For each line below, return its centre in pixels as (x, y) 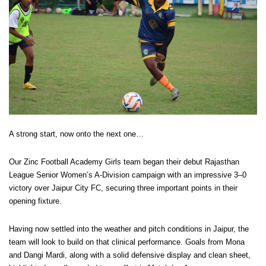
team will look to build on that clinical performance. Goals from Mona (127, 242)
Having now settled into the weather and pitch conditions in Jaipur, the (129, 229)
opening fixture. (35, 201)
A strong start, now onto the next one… (76, 134)
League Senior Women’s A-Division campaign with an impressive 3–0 (128, 175)
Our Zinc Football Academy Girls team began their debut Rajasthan (124, 162)
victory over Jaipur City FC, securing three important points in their (123, 188)
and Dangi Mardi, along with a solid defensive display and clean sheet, (130, 255)
